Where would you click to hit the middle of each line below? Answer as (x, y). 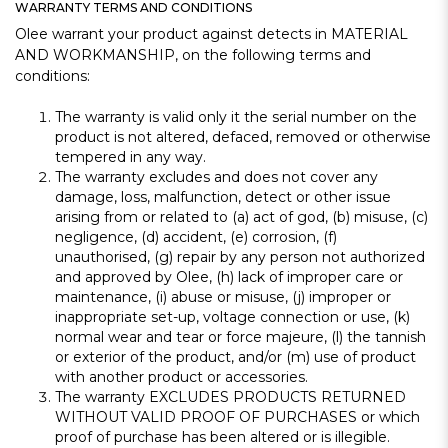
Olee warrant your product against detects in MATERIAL (211, 34)
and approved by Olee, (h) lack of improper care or (229, 277)
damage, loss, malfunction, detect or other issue (223, 197)
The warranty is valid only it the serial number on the (236, 117)
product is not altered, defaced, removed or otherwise (243, 137)
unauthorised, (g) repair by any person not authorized (240, 257)
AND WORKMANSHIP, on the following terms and (193, 55)
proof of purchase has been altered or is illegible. (222, 437)
